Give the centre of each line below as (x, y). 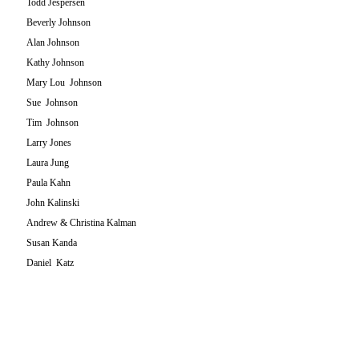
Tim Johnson (52, 123)
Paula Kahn (48, 183)
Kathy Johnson (55, 63)
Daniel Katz (50, 263)
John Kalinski (53, 203)
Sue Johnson (52, 103)
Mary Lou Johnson (64, 83)
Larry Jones (49, 143)
